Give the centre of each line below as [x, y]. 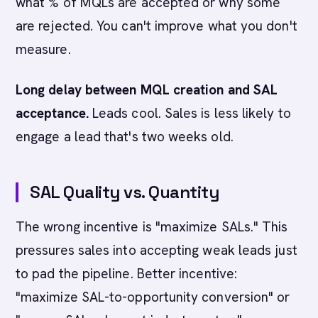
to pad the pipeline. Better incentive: [127, 274]
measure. [43, 49]
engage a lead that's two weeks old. [125, 137]
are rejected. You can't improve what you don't [157, 26]
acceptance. [52, 113]
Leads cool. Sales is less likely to [190, 113]
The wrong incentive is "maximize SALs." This [152, 227]
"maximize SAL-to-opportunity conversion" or [153, 297]
